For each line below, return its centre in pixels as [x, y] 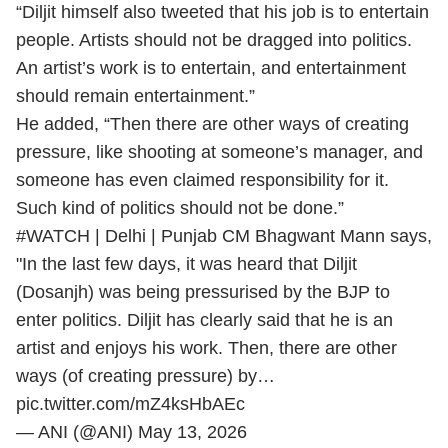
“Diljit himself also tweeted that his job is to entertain [222, 12]
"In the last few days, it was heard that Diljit [186, 284]
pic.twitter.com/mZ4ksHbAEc [130, 424]
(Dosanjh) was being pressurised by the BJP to [203, 312]
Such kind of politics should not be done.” [180, 208]
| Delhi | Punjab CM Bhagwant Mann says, [261, 256]
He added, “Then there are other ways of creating [212, 124]
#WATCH [53, 256]
